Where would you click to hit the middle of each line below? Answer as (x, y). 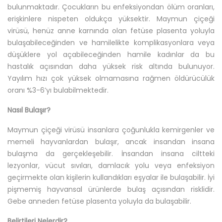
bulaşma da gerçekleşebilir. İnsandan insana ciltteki (111, 154)
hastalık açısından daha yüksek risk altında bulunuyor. (111, 67)
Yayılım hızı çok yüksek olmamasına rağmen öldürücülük (111, 79)
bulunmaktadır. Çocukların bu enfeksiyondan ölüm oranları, (111, 7)
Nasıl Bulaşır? (29, 110)
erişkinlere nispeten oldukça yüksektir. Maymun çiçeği (111, 19)
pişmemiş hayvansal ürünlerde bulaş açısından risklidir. (111, 190)
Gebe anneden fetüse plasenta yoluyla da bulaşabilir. (99, 201)
